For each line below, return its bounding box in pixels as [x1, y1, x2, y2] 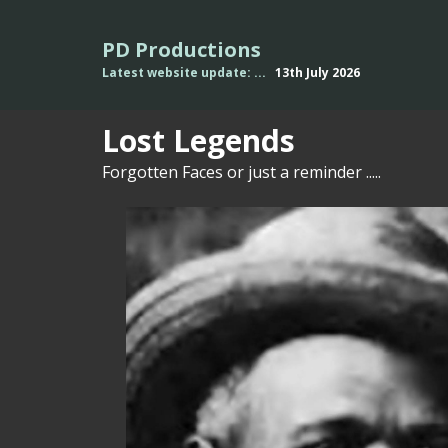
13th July [272, 64, 329, 81]
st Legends [137, 120, 295, 161]
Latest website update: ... [102, 64, 272, 81]
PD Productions [102, 36, 261, 63]
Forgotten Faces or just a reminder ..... [102, 161, 381, 183]
